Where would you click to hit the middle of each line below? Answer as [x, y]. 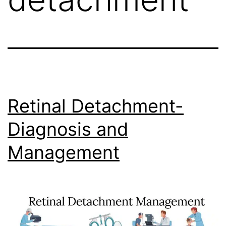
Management [64, 152]
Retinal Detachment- [96, 106]
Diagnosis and [68, 129]
